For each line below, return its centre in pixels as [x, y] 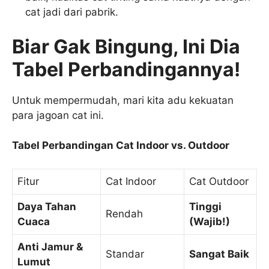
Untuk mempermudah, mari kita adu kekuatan [123, 100]
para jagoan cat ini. [58, 115]
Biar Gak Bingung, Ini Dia [126, 46]
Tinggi [205, 206]
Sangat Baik [219, 254]
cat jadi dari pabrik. [72, 12]
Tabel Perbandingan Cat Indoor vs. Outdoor [121, 146]
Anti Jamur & [50, 246]
